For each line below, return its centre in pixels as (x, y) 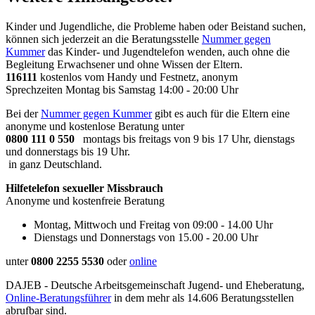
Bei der (23, 113)
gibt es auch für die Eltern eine (221, 113)
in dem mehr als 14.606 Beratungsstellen (202, 297)
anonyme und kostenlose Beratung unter (95, 126)
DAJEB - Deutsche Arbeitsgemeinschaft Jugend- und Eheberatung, (155, 285)
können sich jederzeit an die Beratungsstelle (104, 39)
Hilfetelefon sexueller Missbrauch (84, 188)
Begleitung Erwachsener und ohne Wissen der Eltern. (124, 64)
